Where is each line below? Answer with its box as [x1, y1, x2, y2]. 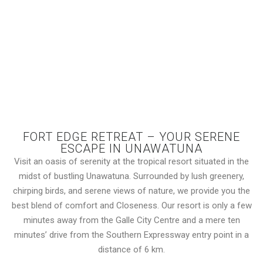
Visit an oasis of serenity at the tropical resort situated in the [14, 156, 249, 167]
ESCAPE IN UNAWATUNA [60, 141, 203, 156]
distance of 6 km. [98, 244, 165, 255]
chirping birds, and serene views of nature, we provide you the [13, 185, 250, 196]
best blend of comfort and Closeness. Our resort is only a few [11, 200, 252, 211]
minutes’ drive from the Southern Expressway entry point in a [14, 229, 249, 240]
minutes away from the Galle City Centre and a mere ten [23, 214, 240, 225]
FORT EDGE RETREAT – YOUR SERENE [23, 129, 240, 144]
